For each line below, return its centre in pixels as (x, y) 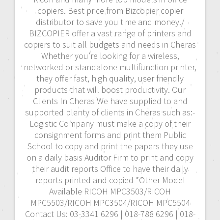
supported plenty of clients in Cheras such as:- (110, 112)
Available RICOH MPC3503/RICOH (110, 191)
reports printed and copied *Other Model (110, 180)
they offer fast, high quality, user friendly (110, 78)
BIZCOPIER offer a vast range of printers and (110, 33)
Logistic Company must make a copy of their (110, 123)
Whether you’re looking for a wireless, (110, 55)
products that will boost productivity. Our (110, 89)
